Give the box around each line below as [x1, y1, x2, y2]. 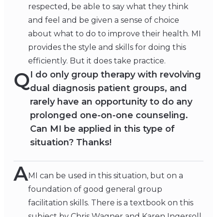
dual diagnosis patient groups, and [30, 83, 187, 94]
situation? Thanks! [30, 137, 111, 148]
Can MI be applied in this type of [30, 124, 175, 135]
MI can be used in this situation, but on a [28, 171, 183, 181]
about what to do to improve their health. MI [28, 29, 201, 39]
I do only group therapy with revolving [30, 69, 201, 80]
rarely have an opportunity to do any [30, 96, 192, 108]
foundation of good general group [28, 185, 162, 194]
